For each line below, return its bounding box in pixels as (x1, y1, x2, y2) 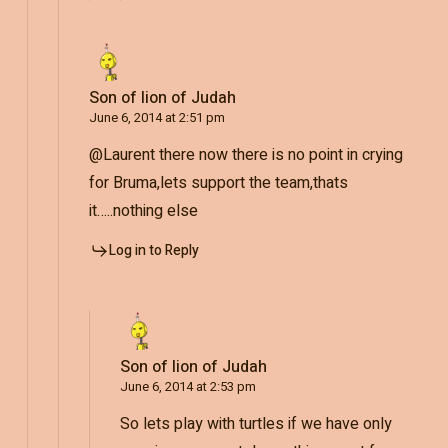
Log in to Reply (108, 239, 199, 261)
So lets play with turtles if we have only (119, 411, 392, 436)
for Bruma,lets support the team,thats (88, 170, 348, 195)
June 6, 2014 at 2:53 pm (119, 376, 256, 396)
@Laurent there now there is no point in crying (88, 142, 403, 167)
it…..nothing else (88, 198, 198, 223)
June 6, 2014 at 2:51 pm (88, 107, 225, 127)
